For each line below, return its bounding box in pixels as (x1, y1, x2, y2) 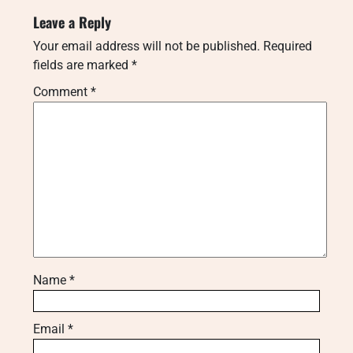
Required (263, 38, 312, 54)
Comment (33, 84, 91, 99)
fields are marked (33, 57, 132, 72)
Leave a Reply (33, 11, 111, 32)
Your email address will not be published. (33, 38, 260, 54)
